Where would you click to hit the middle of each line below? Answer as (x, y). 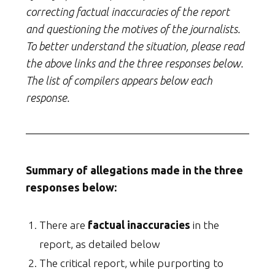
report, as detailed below (100, 244)
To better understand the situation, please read (135, 46)
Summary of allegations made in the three (134, 170)
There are (64, 225)
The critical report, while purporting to (131, 263)
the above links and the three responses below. (134, 64)
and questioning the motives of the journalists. (133, 29)
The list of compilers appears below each (119, 81)
